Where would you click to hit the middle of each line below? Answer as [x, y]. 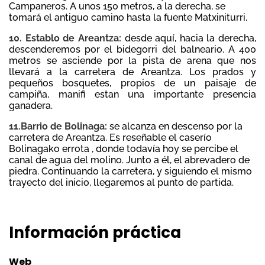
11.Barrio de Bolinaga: [58, 127]
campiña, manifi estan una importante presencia [132, 95]
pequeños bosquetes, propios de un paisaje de [132, 83]
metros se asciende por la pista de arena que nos [132, 61]
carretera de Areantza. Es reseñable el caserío [110, 138]
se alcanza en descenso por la [175, 127]
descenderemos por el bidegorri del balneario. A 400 [132, 50]
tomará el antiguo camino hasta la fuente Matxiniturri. [128, 18]
